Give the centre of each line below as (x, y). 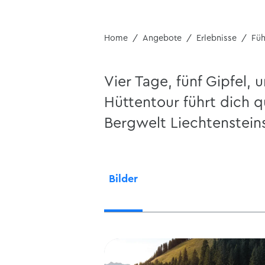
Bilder (123, 179)
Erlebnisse (216, 38)
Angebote (162, 38)
